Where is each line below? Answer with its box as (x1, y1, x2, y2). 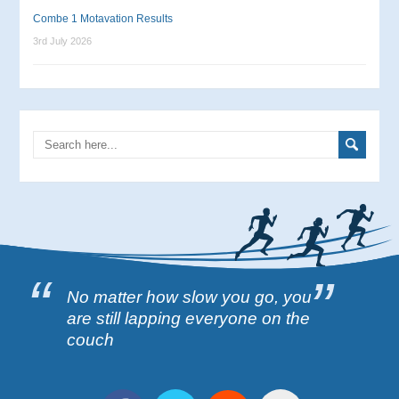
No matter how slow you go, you (67, 287, 313, 306)
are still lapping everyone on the (67, 308, 311, 328)
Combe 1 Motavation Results (33, 12, 174, 26)
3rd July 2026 (33, 36, 93, 47)
